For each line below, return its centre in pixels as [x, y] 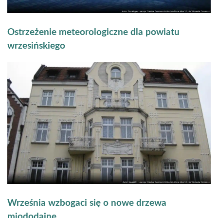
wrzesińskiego [36, 46]
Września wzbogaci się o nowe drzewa [87, 203]
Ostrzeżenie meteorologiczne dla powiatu [93, 32]
